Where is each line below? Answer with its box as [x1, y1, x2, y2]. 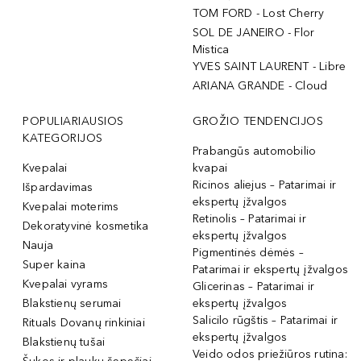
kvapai [193, 160, 228, 175]
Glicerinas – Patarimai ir [193, 279, 314, 293]
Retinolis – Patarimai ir [193, 211, 306, 226]
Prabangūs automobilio [193, 143, 317, 158]
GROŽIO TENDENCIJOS [193, 114, 323, 128]
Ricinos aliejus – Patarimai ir [193, 177, 336, 192]
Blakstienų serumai [23, 296, 122, 310]
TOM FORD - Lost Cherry [193, 6, 325, 20]
